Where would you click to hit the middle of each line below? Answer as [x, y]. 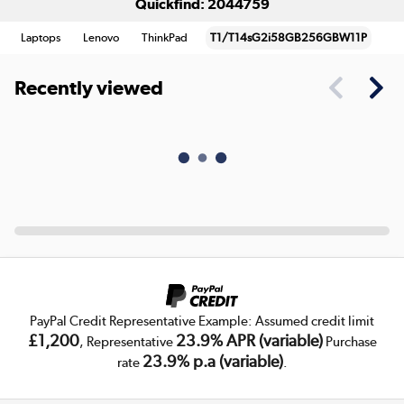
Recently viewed [89, 88]
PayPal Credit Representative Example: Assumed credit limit [202, 321]
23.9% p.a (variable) [212, 362]
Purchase [349, 342]
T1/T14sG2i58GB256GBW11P [289, 37]
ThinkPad [165, 37]
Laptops [41, 37]
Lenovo [101, 37]
